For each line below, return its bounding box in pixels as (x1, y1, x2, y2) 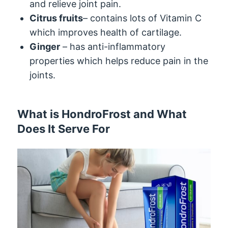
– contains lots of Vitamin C (83, 12, 202, 23)
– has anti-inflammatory (60, 41, 166, 52)
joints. (30, 69, 56, 80)
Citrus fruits (30, 12, 83, 23)
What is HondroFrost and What (17, 107, 187, 121)
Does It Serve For (17, 122, 110, 135)
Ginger (30, 41, 61, 52)
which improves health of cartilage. (30, 26, 182, 38)
